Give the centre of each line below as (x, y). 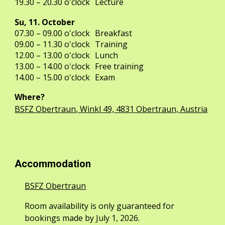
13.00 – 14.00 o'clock (52, 66)
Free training (120, 66)
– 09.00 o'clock (63, 33)
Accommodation (53, 164)
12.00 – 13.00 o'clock (52, 55)
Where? (30, 97)
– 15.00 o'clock (63, 77)
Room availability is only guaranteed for (100, 206)
